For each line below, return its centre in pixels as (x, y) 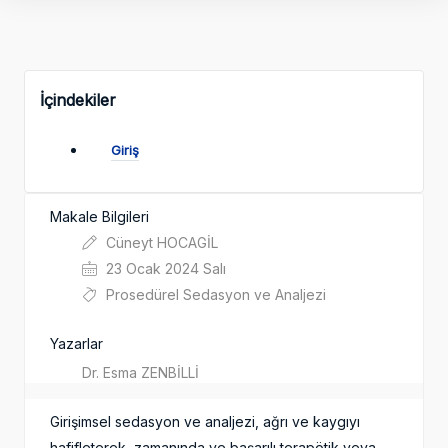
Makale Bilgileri (99, 217)
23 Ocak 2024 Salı (164, 269)
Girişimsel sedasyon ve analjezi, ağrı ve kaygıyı (205, 422)
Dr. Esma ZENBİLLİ (140, 373)
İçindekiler (78, 100)
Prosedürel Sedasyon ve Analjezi (214, 295)
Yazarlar (76, 344)
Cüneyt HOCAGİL (160, 243)
